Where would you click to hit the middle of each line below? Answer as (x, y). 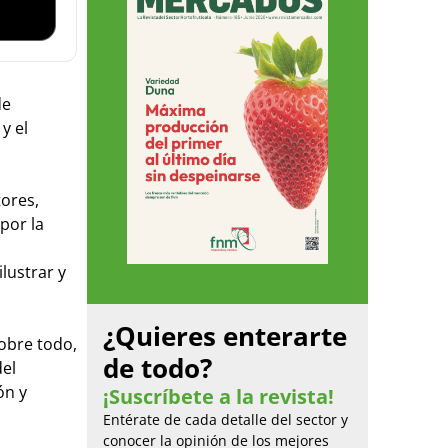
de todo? (157, 367)
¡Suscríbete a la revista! (218, 396)
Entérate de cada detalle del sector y (225, 419)
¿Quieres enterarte (225, 335)
